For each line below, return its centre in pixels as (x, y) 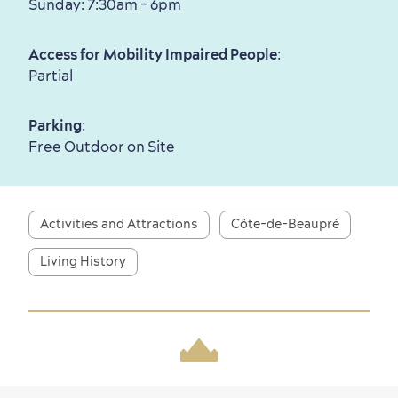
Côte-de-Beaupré (285, 224)
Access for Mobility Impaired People (153, 55)
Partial (51, 76)
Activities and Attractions (119, 224)
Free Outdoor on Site (102, 147)
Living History (83, 262)
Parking (55, 126)
